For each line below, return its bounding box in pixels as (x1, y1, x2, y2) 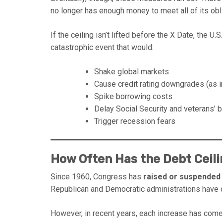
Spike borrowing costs (94, 91, 172, 101)
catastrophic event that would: (51, 42, 154, 52)
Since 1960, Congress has (51, 171, 143, 181)
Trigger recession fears (94, 116, 175, 126)
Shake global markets (94, 66, 169, 76)
